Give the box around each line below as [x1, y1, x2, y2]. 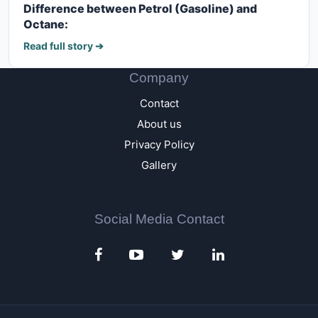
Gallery [141, 158, 177, 172]
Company [129, 70, 189, 85]
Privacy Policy [124, 137, 194, 151]
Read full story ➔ [23, 39, 104, 52]
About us [136, 116, 182, 131]
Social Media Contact [94, 211, 224, 226]
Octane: [23, 16, 68, 31]
